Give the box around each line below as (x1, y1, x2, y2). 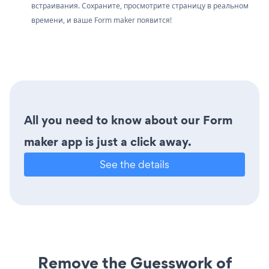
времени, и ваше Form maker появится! (31, 14, 172, 25)
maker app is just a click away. (24, 133, 192, 150)
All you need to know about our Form (24, 111, 232, 128)
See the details (100, 157, 169, 171)
